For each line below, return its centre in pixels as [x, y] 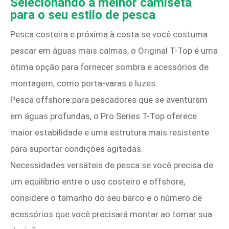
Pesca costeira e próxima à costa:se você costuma [109, 34]
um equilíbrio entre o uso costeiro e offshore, [98, 181]
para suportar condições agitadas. [77, 149]
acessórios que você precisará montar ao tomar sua [111, 214]
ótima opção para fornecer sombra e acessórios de [109, 67]
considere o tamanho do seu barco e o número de [106, 198]
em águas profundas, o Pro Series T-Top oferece [104, 116]
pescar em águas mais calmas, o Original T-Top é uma [114, 51]
